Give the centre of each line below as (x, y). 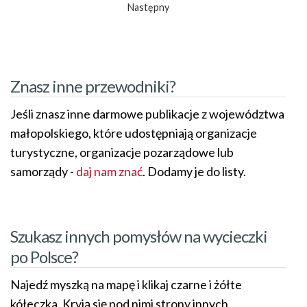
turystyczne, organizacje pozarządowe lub (122, 152)
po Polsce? (44, 257)
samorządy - (43, 172)
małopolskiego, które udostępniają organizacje (134, 133)
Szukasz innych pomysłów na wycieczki (139, 236)
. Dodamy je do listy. (194, 172)
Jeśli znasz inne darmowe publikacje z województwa (147, 114)
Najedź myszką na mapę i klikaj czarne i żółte (126, 285)
